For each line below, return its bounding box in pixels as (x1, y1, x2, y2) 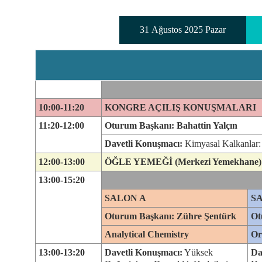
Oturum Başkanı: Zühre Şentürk (105, 211, 236, 221)
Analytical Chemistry (105, 229, 189, 239)
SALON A (105, 193, 146, 203)
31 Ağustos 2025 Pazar (140, 25, 226, 35)
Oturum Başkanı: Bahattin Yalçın (105, 120, 237, 130)
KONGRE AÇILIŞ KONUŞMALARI (105, 102, 256, 112)
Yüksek (182, 247, 213, 257)
